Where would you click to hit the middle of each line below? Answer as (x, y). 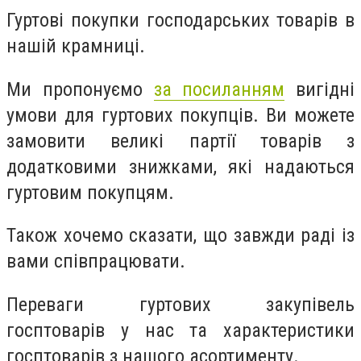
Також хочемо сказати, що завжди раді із (180, 236)
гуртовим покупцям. (90, 192)
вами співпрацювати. (96, 261)
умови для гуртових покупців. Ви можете (180, 115)
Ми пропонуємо (80, 89)
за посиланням (219, 89)
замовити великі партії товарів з (180, 141)
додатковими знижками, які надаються (180, 166)
